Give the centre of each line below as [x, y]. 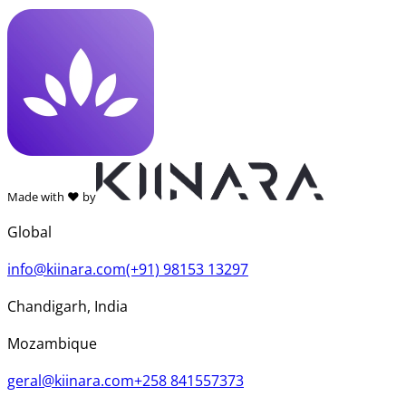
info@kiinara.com [67, 270]
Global [29, 232]
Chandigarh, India [68, 307]
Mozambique [52, 344]
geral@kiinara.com [71, 381]
